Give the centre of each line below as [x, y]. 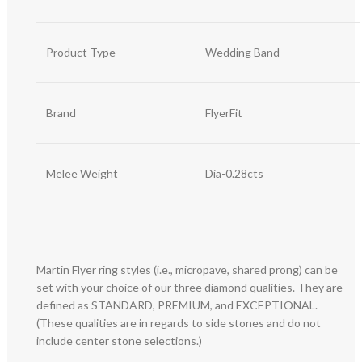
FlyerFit [224, 112]
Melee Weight [82, 173]
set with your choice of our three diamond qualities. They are [190, 287]
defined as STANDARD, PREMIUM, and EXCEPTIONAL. [177, 305]
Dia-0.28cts [235, 173]
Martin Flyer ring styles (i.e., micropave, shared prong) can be [187, 269]
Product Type [81, 52]
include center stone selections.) [120, 340]
